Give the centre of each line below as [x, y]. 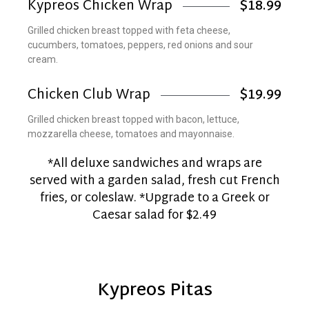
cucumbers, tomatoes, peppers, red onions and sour [140, 44]
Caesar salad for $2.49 [154, 215]
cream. [43, 59]
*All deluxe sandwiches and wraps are [154, 163]
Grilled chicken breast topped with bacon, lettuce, [133, 119]
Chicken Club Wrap [89, 95]
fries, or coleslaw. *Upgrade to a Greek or [154, 198]
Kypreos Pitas [154, 291]
